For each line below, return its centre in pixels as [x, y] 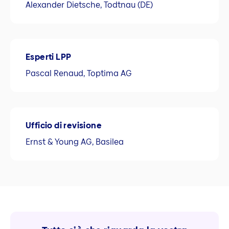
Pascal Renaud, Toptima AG [79, 74]
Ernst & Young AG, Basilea [76, 142]
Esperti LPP [49, 57]
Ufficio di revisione [64, 126]
